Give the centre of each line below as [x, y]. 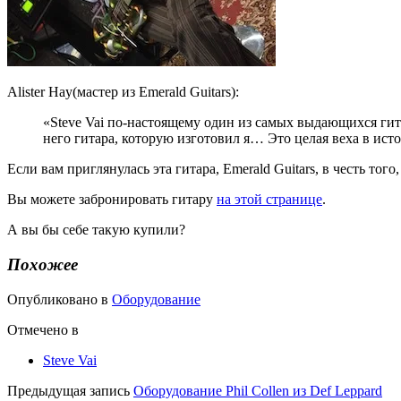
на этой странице [269, 200]
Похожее [43, 265]
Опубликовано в [60, 299]
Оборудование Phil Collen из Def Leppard [258, 390]
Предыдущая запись [68, 390]
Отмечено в [43, 329]
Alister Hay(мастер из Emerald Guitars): [123, 92]
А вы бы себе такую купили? [96, 230]
